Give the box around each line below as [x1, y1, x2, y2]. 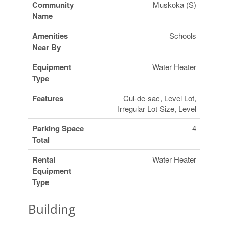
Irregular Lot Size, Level [118, 103, 197, 114]
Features [32, 93, 64, 104]
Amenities [32, 30, 68, 42]
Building [28, 200, 76, 218]
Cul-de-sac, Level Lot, [123, 93, 197, 104]
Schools [169, 30, 197, 41]
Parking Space [32, 123, 84, 134]
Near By [32, 41, 61, 53]
